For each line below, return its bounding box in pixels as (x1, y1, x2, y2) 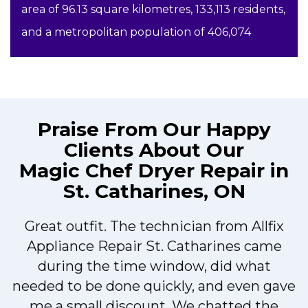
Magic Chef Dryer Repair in (19, 159, 289, 183)
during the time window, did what (37, 258, 271, 275)
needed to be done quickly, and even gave (12, 278, 296, 295)
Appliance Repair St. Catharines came (26, 238, 282, 255)
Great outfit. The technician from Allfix (24, 218, 284, 235)
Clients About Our (64, 138, 244, 162)
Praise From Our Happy (37, 118, 271, 142)
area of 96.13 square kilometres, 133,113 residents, (21, 3, 285, 16)
